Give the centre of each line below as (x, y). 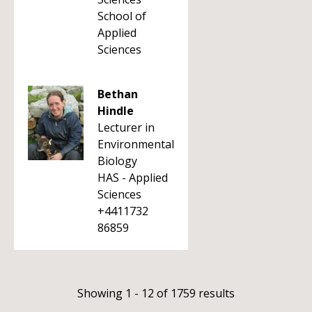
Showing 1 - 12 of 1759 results (156, 293)
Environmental (136, 144)
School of (122, 16)
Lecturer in (126, 127)
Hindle (116, 111)
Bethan (118, 94)
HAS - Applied (133, 178)
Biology (117, 161)
